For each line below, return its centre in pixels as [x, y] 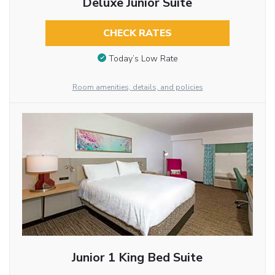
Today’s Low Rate [143, 58]
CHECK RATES [137, 33]
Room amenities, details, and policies [137, 87]
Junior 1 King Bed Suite [137, 257]
